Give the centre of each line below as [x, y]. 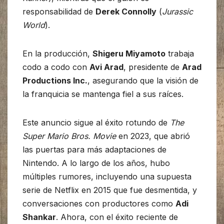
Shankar [39, 217]
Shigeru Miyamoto [129, 54]
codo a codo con [56, 67]
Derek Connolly [126, 12]
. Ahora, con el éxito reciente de [117, 217]
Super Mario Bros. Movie [69, 136]
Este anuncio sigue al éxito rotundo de [96, 123]
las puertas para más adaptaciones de [94, 150]
